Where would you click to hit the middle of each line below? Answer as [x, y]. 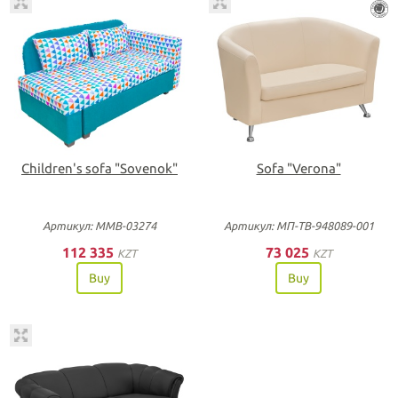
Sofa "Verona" [298, 168]
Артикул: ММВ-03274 [99, 226]
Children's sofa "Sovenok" [99, 168]
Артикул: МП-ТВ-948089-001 [298, 226]
